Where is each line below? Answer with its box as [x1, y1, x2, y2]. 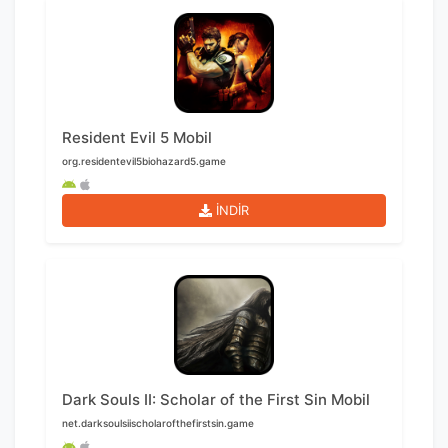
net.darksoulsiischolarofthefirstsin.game [62, 417, 254, 430]
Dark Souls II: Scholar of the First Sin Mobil [62, 390, 370, 410]
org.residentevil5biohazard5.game [62, 155, 226, 168]
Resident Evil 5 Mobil [62, 128, 212, 148]
